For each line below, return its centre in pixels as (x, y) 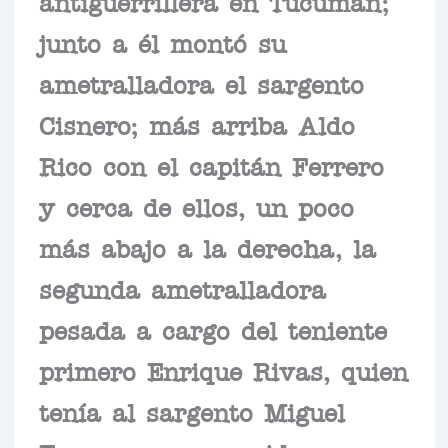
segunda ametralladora (182, 287)
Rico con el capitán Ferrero (211, 164)
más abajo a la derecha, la (207, 246)
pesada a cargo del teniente (212, 328)
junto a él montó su (162, 41)
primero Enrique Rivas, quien (223, 369)
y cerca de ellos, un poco (196, 205)
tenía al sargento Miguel (191, 410)
